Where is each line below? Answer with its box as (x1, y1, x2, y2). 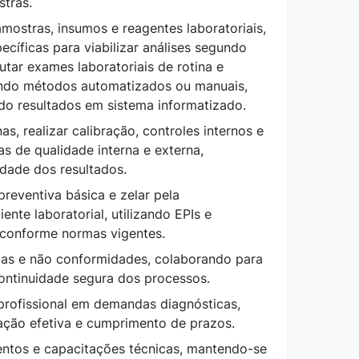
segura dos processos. (73, 269, 210, 286)
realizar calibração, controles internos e (23, 122, 264, 139)
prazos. (186, 314, 235, 331)
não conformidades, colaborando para (30, 250, 263, 267)
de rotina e (158, 58, 224, 75)
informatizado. (158, 96, 246, 113)
